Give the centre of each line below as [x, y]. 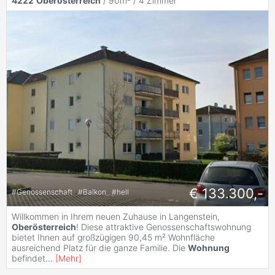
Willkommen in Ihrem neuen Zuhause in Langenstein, [116, 217]
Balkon [95, 192]
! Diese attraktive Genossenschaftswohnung [164, 227]
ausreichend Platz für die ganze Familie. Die [100, 248]
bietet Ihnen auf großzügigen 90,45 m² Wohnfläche [113, 238]
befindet [29, 258]
